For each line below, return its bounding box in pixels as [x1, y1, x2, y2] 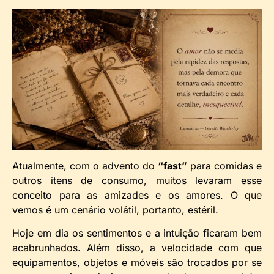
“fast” [158, 159, 187, 172]
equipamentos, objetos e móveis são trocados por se [12, 256, 262, 269]
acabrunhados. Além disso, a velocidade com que [12, 242, 262, 254]
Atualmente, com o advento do [12, 159, 158, 172]
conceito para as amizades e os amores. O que [12, 188, 262, 201]
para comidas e [187, 159, 262, 172]
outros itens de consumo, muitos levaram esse [12, 174, 262, 187]
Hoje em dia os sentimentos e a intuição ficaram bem [12, 227, 262, 240]
